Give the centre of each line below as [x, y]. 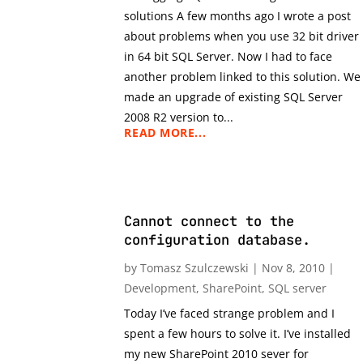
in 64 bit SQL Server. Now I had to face [228, 56]
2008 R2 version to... [179, 117]
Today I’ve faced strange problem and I [230, 313]
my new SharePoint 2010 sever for [217, 353]
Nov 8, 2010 [294, 267]
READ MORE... [165, 132]
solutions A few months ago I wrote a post [238, 15]
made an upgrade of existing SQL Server [234, 96]
